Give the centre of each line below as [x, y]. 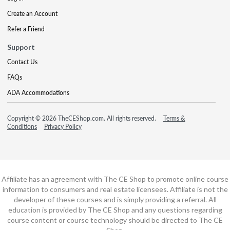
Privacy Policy [63, 126]
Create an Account [32, 13]
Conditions [22, 126]
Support [21, 47]
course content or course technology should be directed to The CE [115, 220]
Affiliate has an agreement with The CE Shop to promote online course [115, 179]
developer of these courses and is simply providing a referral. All [115, 199]
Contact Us [22, 62]
